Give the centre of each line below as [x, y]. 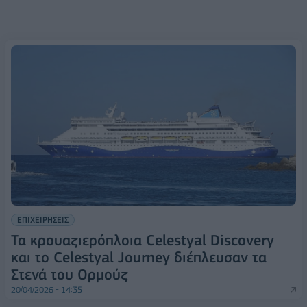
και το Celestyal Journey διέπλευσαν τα [139, 257]
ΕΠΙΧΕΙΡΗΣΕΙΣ [43, 219]
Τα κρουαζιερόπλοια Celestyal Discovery [143, 240]
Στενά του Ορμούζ [70, 274]
